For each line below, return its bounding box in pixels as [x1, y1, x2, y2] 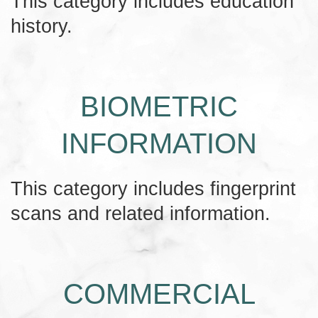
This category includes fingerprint [11, 177, 296, 199]
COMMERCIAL [62, 278, 256, 309]
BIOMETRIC [80, 90, 238, 122]
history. [11, 14, 72, 37]
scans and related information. [11, 202, 270, 224]
